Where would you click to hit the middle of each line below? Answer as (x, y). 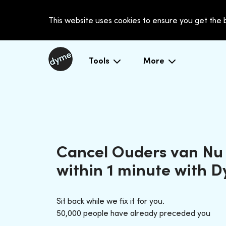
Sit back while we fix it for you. (110, 201)
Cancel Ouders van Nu (140, 151)
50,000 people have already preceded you (133, 213)
